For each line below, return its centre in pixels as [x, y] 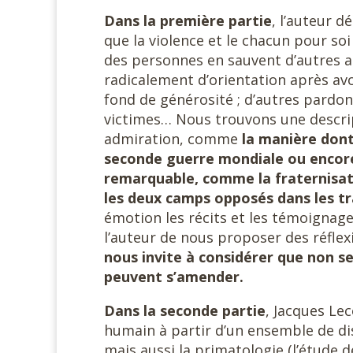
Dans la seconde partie [185, 310]
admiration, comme [173, 139]
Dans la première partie [188, 20]
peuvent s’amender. [174, 277]
